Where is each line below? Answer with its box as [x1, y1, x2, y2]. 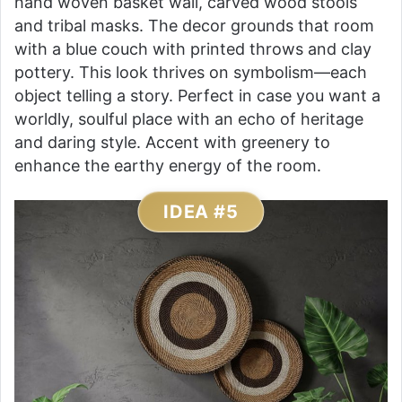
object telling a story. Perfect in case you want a [14, 85, 380, 105]
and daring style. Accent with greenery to [14, 132, 330, 152]
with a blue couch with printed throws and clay [14, 39, 371, 58]
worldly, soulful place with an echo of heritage [14, 109, 363, 128]
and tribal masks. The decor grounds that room [14, 15, 374, 35]
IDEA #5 [163, 200, 239, 223]
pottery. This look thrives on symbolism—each [14, 62, 367, 82]
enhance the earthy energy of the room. [14, 155, 321, 175]
